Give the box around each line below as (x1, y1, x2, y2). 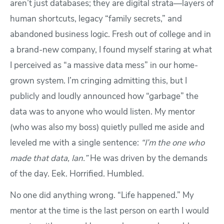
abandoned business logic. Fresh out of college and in (10, 30, 211, 39)
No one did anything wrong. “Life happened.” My (10, 191, 194, 200)
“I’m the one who (141, 139, 204, 148)
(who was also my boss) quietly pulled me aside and (10, 123, 204, 132)
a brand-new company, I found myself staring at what (10, 46, 212, 55)
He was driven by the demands (90, 154, 207, 163)
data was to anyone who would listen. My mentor (10, 108, 195, 117)
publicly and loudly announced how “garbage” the (10, 92, 198, 101)
